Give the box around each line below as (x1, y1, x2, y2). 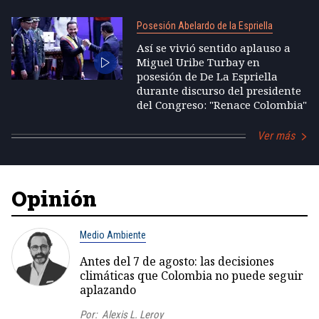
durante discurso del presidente (136, 83, 301, 98)
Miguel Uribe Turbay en (136, 55, 260, 69)
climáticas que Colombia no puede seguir (80, 268, 303, 283)
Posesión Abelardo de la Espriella (136, 20, 273, 31)
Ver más (257, 129, 295, 142)
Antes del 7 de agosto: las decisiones (80, 253, 274, 269)
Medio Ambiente (80, 229, 146, 241)
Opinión (11, 184, 97, 212)
